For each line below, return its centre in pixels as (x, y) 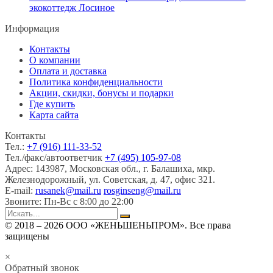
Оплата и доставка (68, 71)
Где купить (52, 104)
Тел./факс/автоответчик (55, 157)
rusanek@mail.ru (68, 190)
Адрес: (20, 168)
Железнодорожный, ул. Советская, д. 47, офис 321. (110, 179)
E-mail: (20, 190)
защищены (27, 236)
